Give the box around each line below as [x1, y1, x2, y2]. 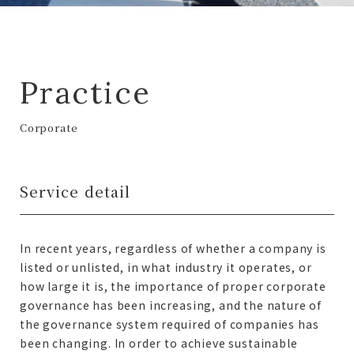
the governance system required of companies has [20, 316, 319, 332]
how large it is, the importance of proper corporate [20, 278, 326, 294]
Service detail [20, 181, 131, 201]
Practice [20, 73, 152, 111]
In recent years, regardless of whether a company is [20, 240, 326, 256]
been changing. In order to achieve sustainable [20, 335, 298, 351]
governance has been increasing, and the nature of [20, 297, 322, 313]
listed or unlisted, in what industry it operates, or [20, 259, 312, 275]
